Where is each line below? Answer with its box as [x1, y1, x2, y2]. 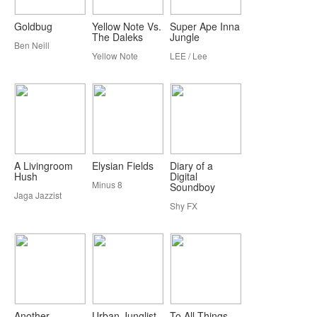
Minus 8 [92, 178, 122, 190]
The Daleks [92, 30, 143, 44]
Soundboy [170, 180, 215, 194]
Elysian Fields [92, 158, 154, 173]
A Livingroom [14, 158, 73, 173]
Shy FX [170, 200, 197, 212]
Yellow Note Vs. [92, 19, 161, 33]
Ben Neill [14, 39, 50, 51]
